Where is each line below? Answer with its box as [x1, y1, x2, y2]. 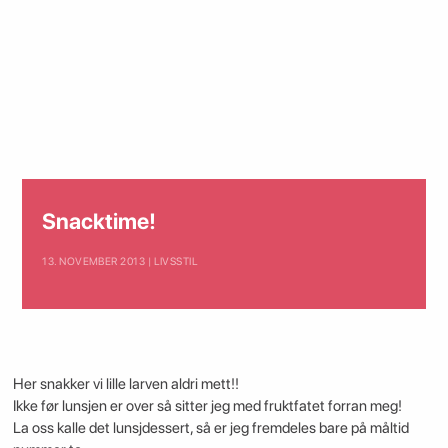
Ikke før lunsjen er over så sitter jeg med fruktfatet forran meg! [12, 396, 402, 415]
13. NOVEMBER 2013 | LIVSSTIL [42, 255, 199, 269]
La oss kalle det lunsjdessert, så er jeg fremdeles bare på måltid [12, 418, 409, 437]
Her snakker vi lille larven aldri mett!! [12, 374, 239, 393]
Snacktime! [42, 208, 157, 235]
